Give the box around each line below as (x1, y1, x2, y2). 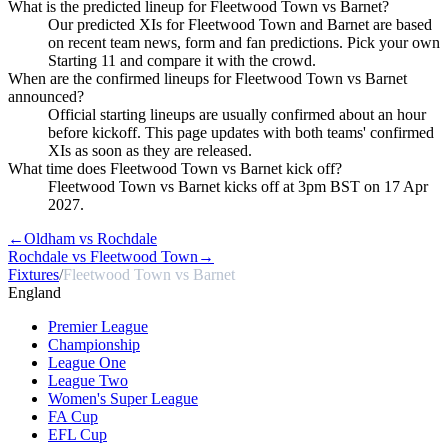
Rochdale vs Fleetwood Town (8, 247, 198, 265)
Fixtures (8, 265, 59, 283)
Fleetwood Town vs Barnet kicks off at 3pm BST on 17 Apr (48, 177, 428, 195)
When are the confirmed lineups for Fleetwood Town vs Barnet (8, 69, 407, 87)
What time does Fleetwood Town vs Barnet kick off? (8, 159, 342, 177)
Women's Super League (48, 389, 198, 407)
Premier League (48, 317, 148, 335)
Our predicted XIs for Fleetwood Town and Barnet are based (48, 15, 432, 33)
